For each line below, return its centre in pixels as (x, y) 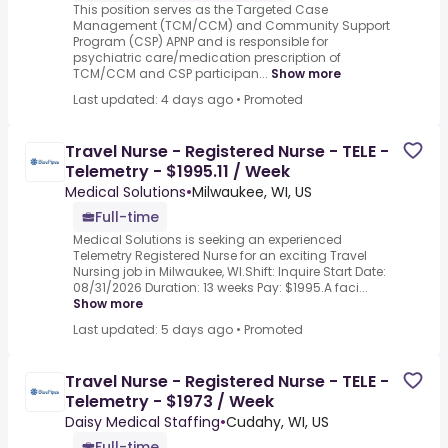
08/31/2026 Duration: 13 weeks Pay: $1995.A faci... (220, 288)
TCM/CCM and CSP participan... (170, 74)
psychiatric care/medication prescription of (207, 58)
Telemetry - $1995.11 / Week (177, 172)
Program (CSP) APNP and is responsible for (200, 42)
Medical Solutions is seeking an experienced (207, 240)
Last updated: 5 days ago (153, 330)
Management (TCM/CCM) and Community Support (231, 26)
